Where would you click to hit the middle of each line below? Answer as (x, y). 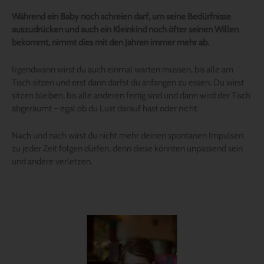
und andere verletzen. (52, 161)
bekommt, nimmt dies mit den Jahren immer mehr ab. (110, 42)
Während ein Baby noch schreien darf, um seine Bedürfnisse (121, 16)
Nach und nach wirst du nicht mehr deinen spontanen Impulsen (128, 135)
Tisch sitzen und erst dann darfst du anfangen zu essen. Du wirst (128, 82)
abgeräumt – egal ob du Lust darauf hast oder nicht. (105, 108)
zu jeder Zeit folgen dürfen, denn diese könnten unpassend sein (127, 148)
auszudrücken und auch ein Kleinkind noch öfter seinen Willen (125, 29)
